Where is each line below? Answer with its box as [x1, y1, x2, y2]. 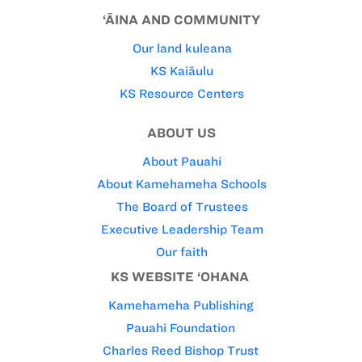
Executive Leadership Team [100, 223, 263, 237]
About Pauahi [142, 155, 221, 169]
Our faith [156, 246, 208, 259]
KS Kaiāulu [150, 65, 213, 78]
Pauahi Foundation [126, 322, 235, 335]
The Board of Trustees [116, 200, 248, 214]
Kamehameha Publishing [107, 299, 254, 313]
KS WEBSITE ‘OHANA [111, 270, 249, 284]
